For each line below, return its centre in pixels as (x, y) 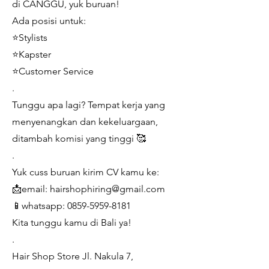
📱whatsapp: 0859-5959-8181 (71, 206)
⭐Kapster (32, 54)
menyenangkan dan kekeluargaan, (85, 122)
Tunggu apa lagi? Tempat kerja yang (89, 105)
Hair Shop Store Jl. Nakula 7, (73, 256)
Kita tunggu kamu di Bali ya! (72, 222)
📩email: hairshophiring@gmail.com (89, 189)
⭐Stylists (30, 38)
